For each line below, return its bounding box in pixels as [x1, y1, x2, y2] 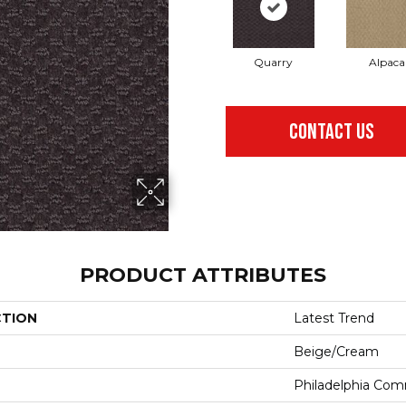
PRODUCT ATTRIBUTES [80, 262, 326, 287]
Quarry [254, 55, 293, 70]
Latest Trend [294, 309, 374, 326]
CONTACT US [289, 119, 375, 146]
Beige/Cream [294, 343, 379, 360]
